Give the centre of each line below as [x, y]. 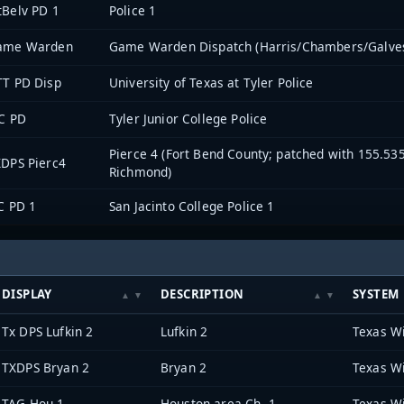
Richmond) [141, 171]
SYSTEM [376, 294]
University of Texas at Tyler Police [211, 82]
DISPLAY [27, 294]
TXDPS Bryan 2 [46, 368]
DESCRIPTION [202, 294]
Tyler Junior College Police [188, 118]
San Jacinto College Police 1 [192, 206]
